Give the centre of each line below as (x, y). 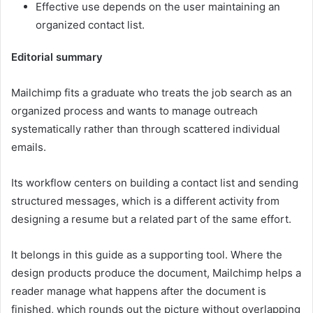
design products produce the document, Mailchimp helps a (156, 273)
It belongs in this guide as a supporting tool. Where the (147, 255)
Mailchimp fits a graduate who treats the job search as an (152, 93)
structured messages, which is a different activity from (145, 201)
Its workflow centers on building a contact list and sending (155, 183)
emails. (29, 147)
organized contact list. (90, 25)
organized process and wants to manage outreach (134, 111)
